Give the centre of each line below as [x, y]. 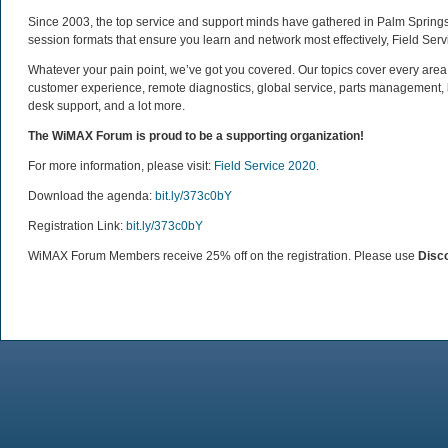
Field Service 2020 [265, 166]
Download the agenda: [91, 196]
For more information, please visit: [121, 166]
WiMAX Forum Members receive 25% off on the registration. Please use [223, 256]
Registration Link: [77, 226]
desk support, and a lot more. [106, 106]
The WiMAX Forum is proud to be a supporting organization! [196, 136]
